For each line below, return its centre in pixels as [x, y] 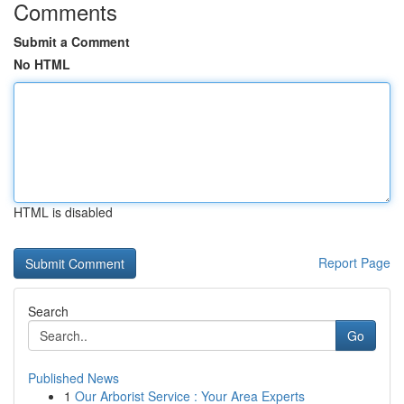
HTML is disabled [63, 212]
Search [48, 311]
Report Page [354, 262]
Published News [73, 378]
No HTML [42, 64]
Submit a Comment [72, 41]
